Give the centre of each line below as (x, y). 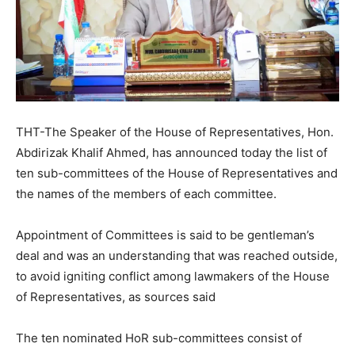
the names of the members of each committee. (146, 193)
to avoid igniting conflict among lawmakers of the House (173, 276)
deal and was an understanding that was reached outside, (177, 255)
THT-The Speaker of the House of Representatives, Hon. (175, 132)
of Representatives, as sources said (116, 296)
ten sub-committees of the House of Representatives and (177, 173)
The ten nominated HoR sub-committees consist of (159, 338)
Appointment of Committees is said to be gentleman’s (165, 235)
